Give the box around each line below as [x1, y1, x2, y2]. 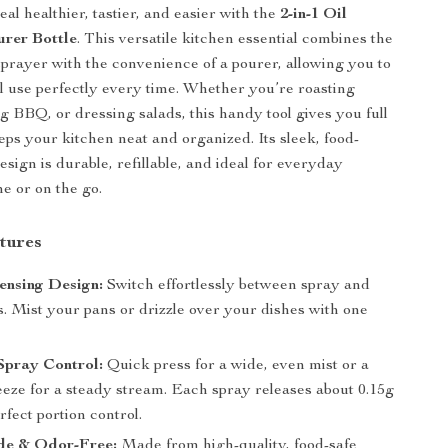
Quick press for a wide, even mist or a [103, 358, 370, 374]
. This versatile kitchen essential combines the [77, 32, 394, 48]
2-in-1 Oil [280, 7, 348, 23]
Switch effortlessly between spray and [103, 278, 371, 294]
